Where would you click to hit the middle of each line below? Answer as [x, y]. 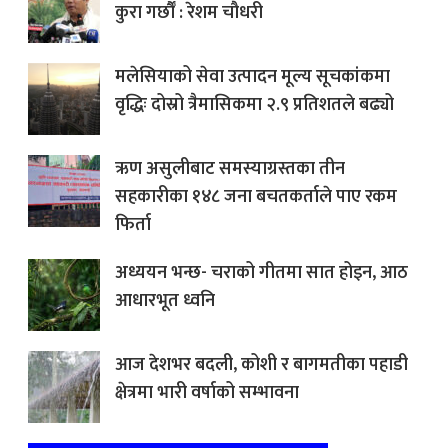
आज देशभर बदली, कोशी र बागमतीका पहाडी [261, 364]
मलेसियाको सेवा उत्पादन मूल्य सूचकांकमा [252, 76]
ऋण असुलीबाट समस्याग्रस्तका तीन [230, 168]
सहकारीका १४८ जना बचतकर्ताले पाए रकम [256, 196]
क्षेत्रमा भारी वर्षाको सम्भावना [207, 392]
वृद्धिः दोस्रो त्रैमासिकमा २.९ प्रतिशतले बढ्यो [254, 104]
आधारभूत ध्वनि [165, 300]
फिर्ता [133, 224]
